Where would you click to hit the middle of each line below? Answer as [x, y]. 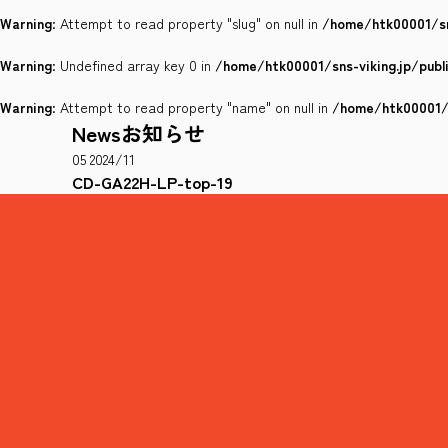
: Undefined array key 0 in [133, 65]
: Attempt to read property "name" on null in [192, 107]
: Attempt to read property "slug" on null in [187, 23]
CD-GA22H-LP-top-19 [152, 182]
